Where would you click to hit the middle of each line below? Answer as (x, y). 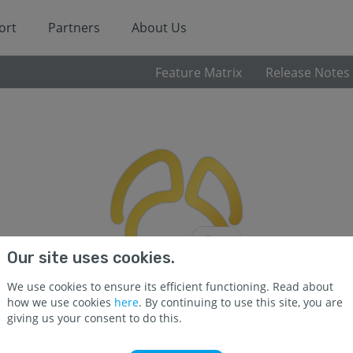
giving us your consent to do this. (95, 318)
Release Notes (308, 72)
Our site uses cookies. (91, 258)
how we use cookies (61, 302)
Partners (74, 28)
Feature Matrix (199, 72)
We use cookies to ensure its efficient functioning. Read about (170, 286)
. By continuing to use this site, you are (241, 302)
